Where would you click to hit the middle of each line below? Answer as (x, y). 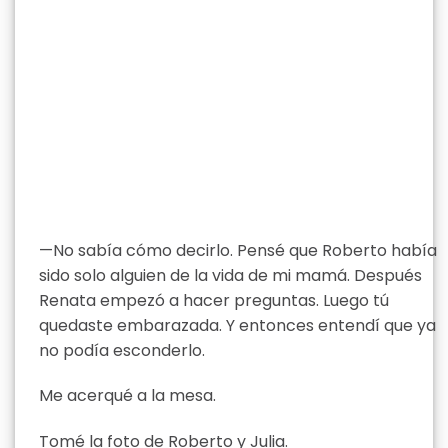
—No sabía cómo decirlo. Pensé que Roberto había (238, 250)
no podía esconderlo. (122, 350)
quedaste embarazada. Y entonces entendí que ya (237, 325)
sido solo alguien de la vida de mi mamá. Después (230, 275)
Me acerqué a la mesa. (127, 396)
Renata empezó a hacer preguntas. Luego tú (214, 300)
